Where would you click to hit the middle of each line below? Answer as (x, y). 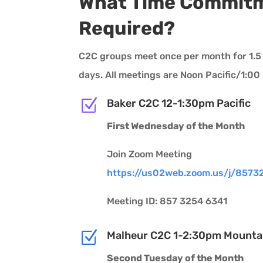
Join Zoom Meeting (149, 154)
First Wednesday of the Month (176, 126)
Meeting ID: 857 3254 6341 (167, 201)
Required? (127, 28)
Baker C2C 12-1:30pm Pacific (178, 103)
